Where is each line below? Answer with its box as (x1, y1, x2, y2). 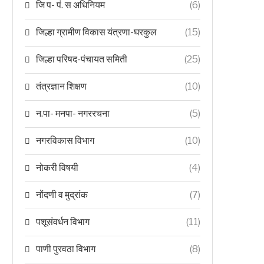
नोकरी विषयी (36, 162, 78, 173)
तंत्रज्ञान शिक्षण (36, 81, 87, 92)
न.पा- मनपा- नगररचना (36, 108, 110, 119)
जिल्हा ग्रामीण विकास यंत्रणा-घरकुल (36, 27, 157, 38)
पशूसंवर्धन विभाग (36, 216, 90, 227)
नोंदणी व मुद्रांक (36, 189, 88, 200)
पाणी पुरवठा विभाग (36, 243, 95, 255)
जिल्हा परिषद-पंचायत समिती (36, 54, 127, 65)
